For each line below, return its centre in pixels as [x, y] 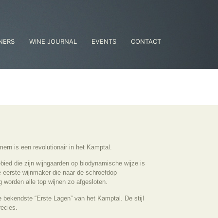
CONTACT [146, 41]
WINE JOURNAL [53, 41]
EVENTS [104, 41]
